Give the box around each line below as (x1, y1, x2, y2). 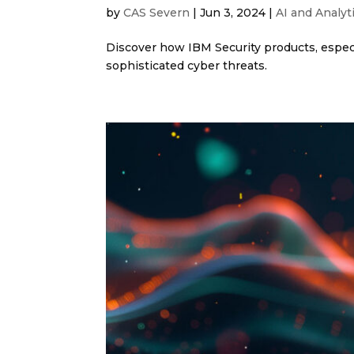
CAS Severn (123, 5, 190, 20)
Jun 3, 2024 (200, 5, 266, 20)
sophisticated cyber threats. (106, 58, 268, 73)
